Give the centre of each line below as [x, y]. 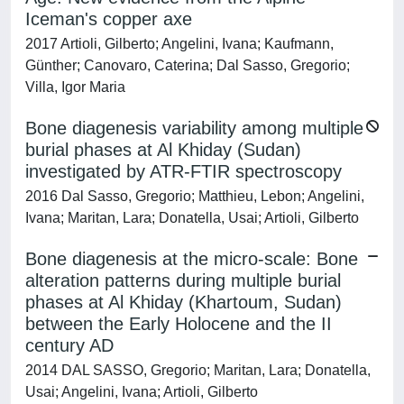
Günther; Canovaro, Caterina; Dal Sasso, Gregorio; [188, 65]
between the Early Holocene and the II [179, 324]
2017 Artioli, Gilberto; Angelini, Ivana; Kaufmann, [179, 44]
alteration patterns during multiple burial [183, 280]
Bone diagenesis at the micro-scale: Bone [192, 259]
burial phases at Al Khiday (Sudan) [163, 150]
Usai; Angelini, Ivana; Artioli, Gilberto [142, 392]
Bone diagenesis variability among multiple [194, 128]
